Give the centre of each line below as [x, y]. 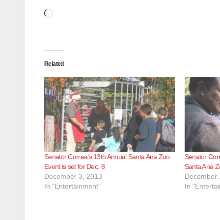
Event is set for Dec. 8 [74, 166]
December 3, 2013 [73, 176]
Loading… [73, 12]
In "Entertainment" [72, 186]
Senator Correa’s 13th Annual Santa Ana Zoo [107, 156]
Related [54, 64]
